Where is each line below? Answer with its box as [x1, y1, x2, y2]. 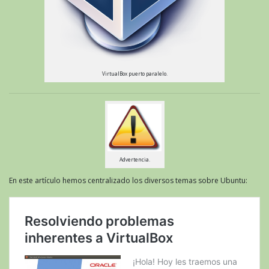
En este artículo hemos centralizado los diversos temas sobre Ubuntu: [9, 175, 247, 186]
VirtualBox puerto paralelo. [101, 70, 168, 77]
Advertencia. [119, 156, 150, 163]
